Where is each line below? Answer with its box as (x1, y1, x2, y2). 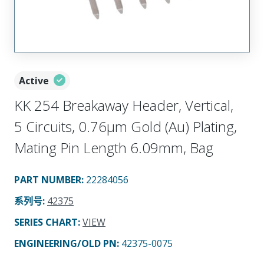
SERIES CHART (14, 215, 78, 229)
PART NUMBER (14, 173, 81, 186)
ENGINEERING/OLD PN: (14, 236, 121, 250)
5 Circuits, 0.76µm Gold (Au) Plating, (14, 116, 237, 136)
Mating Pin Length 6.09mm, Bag (14, 137, 213, 157)
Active (19, 74, 49, 87)
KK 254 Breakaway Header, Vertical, (14, 95, 233, 115)
